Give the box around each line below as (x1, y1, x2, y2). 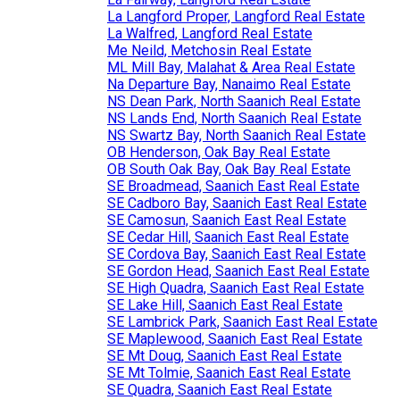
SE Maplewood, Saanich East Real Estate (107, 330, 362, 347)
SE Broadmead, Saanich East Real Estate (107, 178, 360, 195)
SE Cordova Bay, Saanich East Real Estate (107, 246, 366, 262)
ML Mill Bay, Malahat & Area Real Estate (107, 59, 355, 76)
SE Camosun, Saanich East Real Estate (107, 212, 346, 229)
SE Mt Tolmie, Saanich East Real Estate (107, 364, 351, 381)
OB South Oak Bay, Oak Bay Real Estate (107, 161, 351, 178)
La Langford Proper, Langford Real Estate (107, 8, 365, 25)
